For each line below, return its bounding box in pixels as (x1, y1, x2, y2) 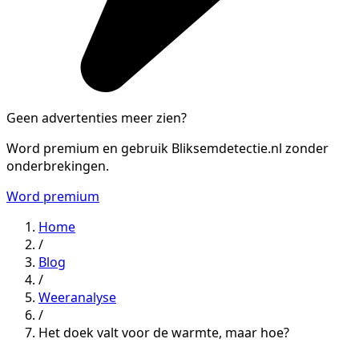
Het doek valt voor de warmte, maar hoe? (38, 323, 289, 341)
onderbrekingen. (6, 156, 109, 175)
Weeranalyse (38, 288, 116, 306)
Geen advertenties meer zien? (6, 108, 187, 127)
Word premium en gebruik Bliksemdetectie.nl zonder (6, 139, 329, 157)
